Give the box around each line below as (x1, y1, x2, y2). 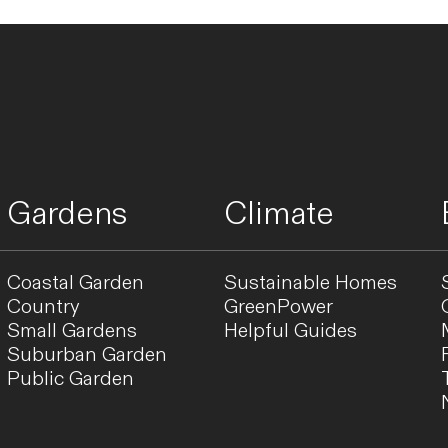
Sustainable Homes (223, 270, 397, 297)
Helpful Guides (223, 318, 357, 345)
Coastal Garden (6, 270, 144, 297)
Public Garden (6, 366, 134, 393)
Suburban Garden (6, 342, 167, 369)
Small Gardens (6, 318, 137, 345)
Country (6, 294, 80, 321)
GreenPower (223, 294, 333, 321)
